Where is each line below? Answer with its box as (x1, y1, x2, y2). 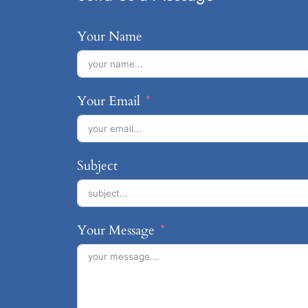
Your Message (77, 221, 155, 239)
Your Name (77, 27, 142, 45)
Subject (77, 156, 118, 175)
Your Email (77, 91, 140, 110)
